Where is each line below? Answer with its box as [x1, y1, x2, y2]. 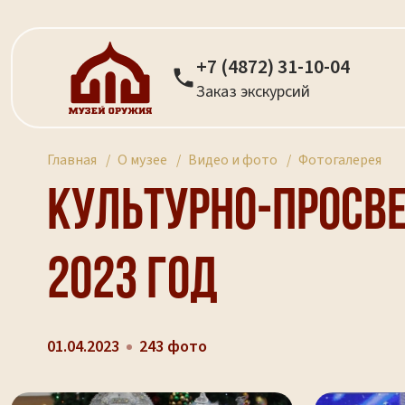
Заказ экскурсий [196, 80, 311, 103]
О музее [118, 150, 168, 170]
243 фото [139, 335, 208, 358]
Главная [47, 150, 98, 170]
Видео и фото [188, 150, 278, 170]
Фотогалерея [298, 150, 382, 170]
